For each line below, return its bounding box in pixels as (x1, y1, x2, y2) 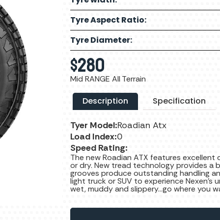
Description (82, 95, 128, 107)
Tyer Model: (70, 119, 117, 131)
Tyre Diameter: (70, 34, 132, 46)
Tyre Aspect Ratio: (70, 14, 146, 26)
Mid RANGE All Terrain (70, 73, 146, 84)
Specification (152, 95, 206, 107)
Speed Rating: (70, 141, 128, 154)
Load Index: (70, 130, 117, 142)
